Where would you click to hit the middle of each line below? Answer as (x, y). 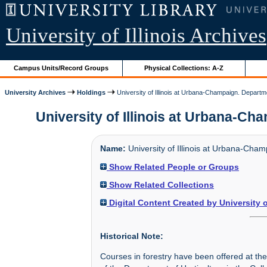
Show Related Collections (160, 184)
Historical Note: (132, 236)
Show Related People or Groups (173, 167)
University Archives (35, 92)
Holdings (91, 92)
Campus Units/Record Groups (61, 68)
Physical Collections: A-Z (184, 68)
